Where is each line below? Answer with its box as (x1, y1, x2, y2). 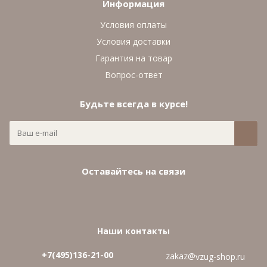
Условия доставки (97, 36, 170, 47)
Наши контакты (97, 225, 170, 237)
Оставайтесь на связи (82, 165, 185, 177)
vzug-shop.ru (195, 251, 245, 263)
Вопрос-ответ (104, 69, 163, 80)
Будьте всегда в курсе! (79, 98, 188, 110)
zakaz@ (165, 250, 195, 262)
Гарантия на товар (95, 52, 172, 64)
